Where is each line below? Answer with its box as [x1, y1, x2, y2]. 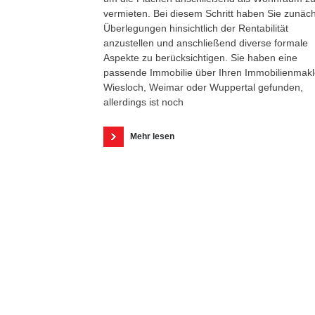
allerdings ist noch [103, 96, 184, 108]
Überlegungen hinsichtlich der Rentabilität [103, 22, 288, 34]
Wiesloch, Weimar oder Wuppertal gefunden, [103, 82, 303, 93]
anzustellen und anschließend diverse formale [103, 37, 308, 49]
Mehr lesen [130, 131, 174, 141]
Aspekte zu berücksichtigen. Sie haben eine [103, 52, 297, 63]
